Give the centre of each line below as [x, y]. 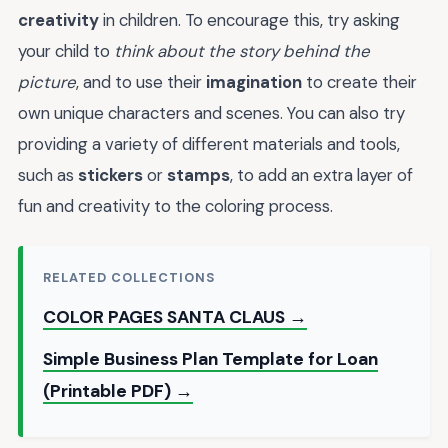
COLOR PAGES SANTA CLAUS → [175, 316]
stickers [110, 175]
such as [48, 175]
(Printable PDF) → [118, 390]
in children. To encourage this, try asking [249, 20]
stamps [198, 175]
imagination [254, 82]
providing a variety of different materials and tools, [209, 144]
